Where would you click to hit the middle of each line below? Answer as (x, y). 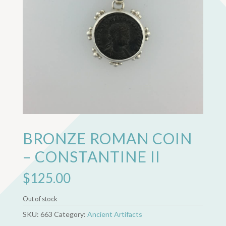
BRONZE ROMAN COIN (107, 138)
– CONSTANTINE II (91, 156)
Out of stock (40, 199)
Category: (70, 214)
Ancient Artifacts (115, 214)
